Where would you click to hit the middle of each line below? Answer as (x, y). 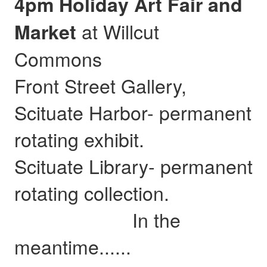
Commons (63, 58)
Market (45, 32)
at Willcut (117, 31)
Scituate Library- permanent (133, 166)
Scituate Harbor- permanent (133, 112)
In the (97, 219)
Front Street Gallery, (100, 85)
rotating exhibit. (82, 139)
